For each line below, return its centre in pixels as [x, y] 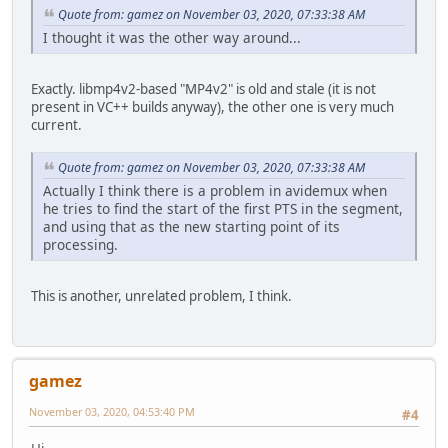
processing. [80, 244]
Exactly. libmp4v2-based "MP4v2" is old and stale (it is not [203, 88]
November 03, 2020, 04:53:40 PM [112, 412]
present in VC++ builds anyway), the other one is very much [212, 106]
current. [56, 124]
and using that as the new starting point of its [191, 226]
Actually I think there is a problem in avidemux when [215, 190]
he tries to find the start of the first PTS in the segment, [223, 208]
